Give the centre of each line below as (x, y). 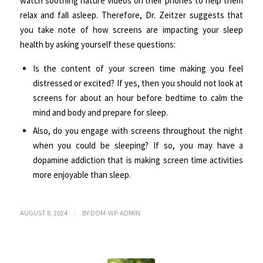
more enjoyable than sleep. (82, 175)
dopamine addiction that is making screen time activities (138, 160)
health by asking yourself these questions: (97, 45)
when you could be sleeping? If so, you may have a (138, 146)
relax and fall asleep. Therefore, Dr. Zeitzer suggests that (131, 15)
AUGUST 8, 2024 (43, 213)
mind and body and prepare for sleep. (100, 113)
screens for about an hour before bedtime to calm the (138, 98)
